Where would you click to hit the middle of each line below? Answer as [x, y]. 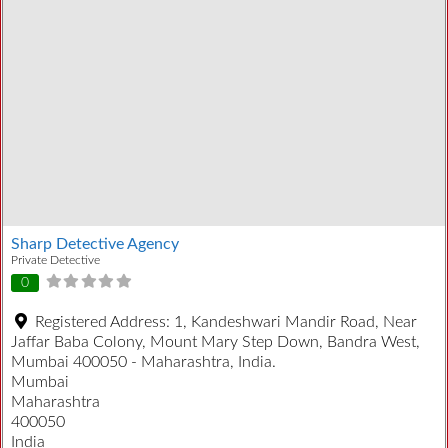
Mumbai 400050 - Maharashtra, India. [143, 362]
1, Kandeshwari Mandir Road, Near [295, 322]
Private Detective [55, 259]
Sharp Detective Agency [95, 243]
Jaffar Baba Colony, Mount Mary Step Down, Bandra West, [215, 342]
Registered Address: [104, 322]
